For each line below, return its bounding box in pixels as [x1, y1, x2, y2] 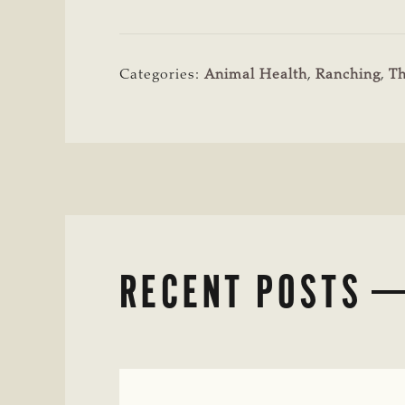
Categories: [119, 68, 204, 83]
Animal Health [204, 68, 307, 83]
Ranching [316, 68, 381, 83]
